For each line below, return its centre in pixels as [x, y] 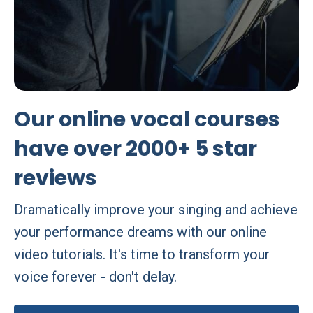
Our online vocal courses [147, 120]
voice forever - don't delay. [95, 277]
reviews [56, 179]
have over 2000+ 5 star [136, 149]
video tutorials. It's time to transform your [142, 255]
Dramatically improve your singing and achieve [156, 210]
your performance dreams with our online [140, 232]
